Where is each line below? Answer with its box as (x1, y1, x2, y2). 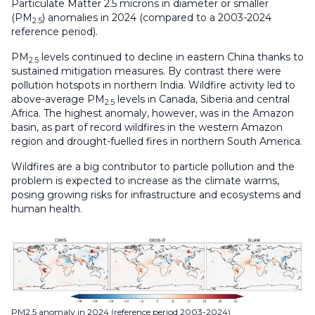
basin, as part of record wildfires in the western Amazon (11, 121, 283, 134)
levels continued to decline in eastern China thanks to (39, 51, 304, 64)
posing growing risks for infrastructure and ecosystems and (11, 188, 301, 202)
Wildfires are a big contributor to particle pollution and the (11, 160, 295, 174)
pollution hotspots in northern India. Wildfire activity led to (11, 79, 295, 92)
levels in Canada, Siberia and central (115, 93, 290, 106)
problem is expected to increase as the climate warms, (11, 174, 279, 188)
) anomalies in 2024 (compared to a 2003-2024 (42, 11, 271, 25)
